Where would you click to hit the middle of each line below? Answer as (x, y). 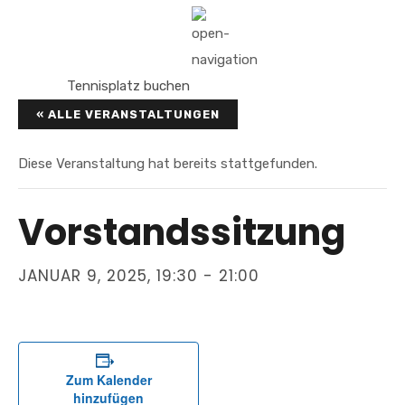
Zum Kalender (108, 380)
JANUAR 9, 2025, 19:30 (108, 276)
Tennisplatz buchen (128, 86)
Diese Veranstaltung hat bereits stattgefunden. (168, 164)
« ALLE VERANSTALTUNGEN (128, 114)
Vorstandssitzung (182, 232)
